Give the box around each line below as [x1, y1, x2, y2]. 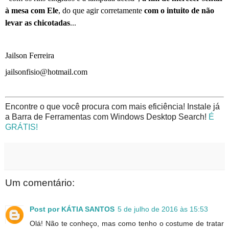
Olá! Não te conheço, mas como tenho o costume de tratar [30, 219, 224, 227]
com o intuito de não [144, 6, 214, 15]
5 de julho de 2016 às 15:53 [118, 204, 208, 213]
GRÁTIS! [5, 122, 38, 131]
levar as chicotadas [5, 18, 70, 27]
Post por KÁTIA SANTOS [30, 204, 114, 213]
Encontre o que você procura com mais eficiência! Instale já [5, 102, 220, 111]
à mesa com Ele [5, 6, 58, 15]
